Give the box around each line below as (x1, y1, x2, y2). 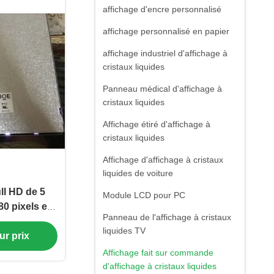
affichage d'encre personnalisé (103, 4, 221, 14)
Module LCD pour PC (103, 190, 185, 200)
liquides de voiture (103, 168, 173, 178)
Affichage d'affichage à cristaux (103, 155, 223, 165)
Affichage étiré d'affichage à (103, 119, 210, 129)
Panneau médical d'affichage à (103, 84, 222, 94)
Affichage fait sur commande (103, 248, 213, 257)
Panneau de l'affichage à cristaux (103, 212, 231, 222)
